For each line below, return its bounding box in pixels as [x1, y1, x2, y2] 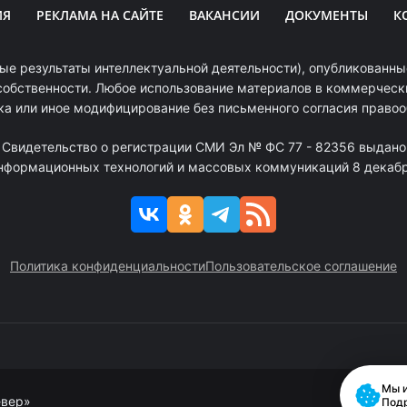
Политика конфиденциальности [10, 257, 205, 273]
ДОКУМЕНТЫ [284, 6, 368, 24]
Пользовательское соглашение [205, 257, 397, 273]
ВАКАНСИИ [188, 6, 260, 24]
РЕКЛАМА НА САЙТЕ [35, 6, 164, 24]
